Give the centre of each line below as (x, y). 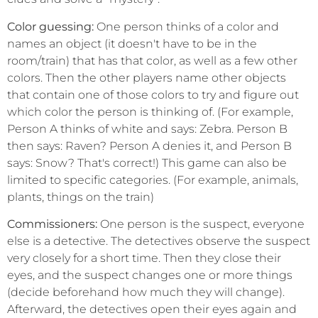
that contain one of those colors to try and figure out (153, 94)
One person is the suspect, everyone (202, 224)
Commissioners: (54, 224)
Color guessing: (50, 26)
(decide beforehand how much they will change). (146, 292)
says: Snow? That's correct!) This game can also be (147, 163)
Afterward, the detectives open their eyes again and (152, 309)
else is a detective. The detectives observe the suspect (159, 241)
